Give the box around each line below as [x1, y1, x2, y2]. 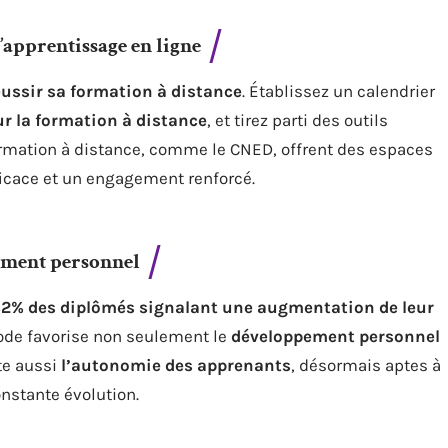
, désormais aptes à [291, 355, 441, 375]
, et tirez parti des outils [207, 110, 388, 130]
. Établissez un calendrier [242, 81, 435, 101]
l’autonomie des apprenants [61, 355, 291, 375]
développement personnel [231, 326, 440, 346]
